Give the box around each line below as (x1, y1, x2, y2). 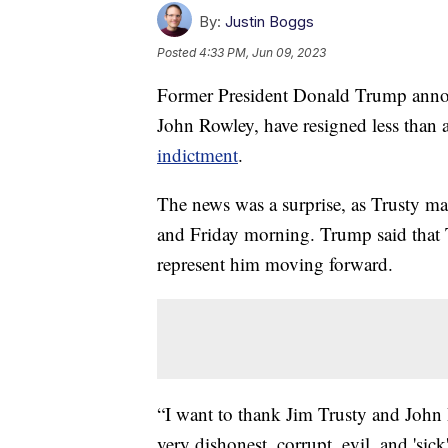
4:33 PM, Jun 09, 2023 (199, 45, 326, 61)
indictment (157, 142, 238, 168)
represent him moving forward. (157, 251, 393, 277)
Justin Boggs (225, 12, 314, 32)
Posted (157, 45, 199, 61)
